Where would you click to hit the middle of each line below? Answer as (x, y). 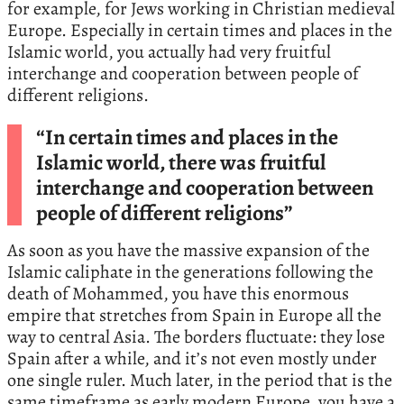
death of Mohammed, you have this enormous (178, 293)
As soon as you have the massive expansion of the (188, 250)
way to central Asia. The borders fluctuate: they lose (196, 336)
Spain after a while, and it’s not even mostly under (192, 358)
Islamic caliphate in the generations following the (190, 271)
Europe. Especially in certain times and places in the (200, 30)
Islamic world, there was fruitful (181, 162)
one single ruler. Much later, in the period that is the (200, 380)
